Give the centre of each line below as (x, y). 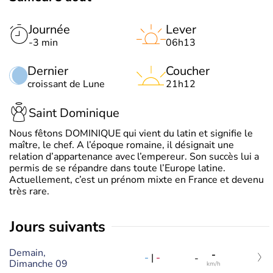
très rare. (29, 191)
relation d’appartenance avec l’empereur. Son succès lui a (134, 156)
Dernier (48, 71)
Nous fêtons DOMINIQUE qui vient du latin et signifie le (131, 133)
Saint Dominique (74, 113)
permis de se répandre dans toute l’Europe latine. (117, 168)
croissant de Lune (66, 84)
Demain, (27, 253)
